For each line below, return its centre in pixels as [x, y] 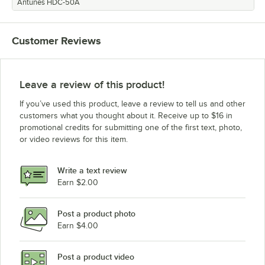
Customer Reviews [56, 41]
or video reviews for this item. [74, 140]
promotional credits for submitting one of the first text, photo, [131, 128]
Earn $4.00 [78, 225]
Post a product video [96, 256]
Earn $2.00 [78, 182]
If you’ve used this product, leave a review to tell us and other [132, 104]
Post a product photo [96, 213]
